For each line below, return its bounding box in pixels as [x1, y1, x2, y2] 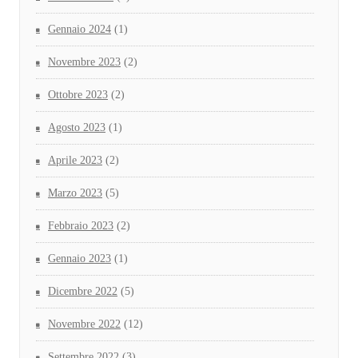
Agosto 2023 [48, 121, 105, 134]
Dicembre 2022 [48, 285, 117, 298]
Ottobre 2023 [48, 89, 108, 101]
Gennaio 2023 [48, 253, 111, 265]
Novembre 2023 [48, 56, 121, 69]
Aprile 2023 [48, 154, 102, 167]
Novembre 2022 [48, 318, 121, 331]
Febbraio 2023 [48, 220, 113, 233]
